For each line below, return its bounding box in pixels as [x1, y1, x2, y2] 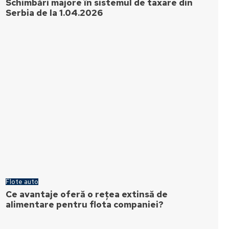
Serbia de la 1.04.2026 [6, 7, 103, 18]
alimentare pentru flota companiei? [6, 199, 164, 210]
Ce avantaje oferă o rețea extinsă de [6, 189, 168, 200]
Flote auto [6, 177, 39, 186]
